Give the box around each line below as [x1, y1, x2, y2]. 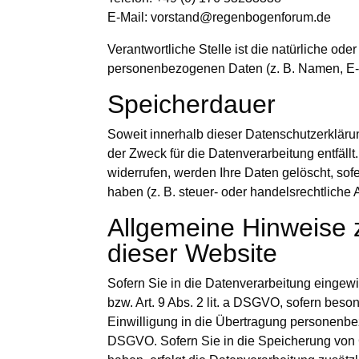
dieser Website [107, 239, 278, 268]
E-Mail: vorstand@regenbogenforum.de [107, 10, 332, 25]
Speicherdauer [107, 90, 276, 119]
